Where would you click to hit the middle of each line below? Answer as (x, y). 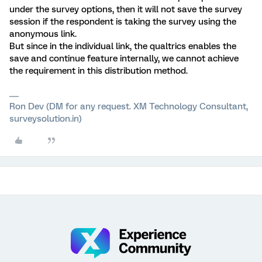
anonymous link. (43, 34)
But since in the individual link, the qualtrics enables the (123, 46)
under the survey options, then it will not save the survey (126, 9)
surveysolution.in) (46, 119)
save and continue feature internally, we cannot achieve (124, 58)
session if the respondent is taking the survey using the (123, 22)
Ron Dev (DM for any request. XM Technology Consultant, (129, 106)
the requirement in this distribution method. (99, 71)
